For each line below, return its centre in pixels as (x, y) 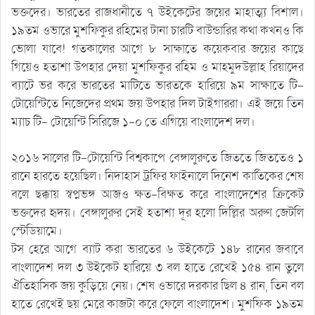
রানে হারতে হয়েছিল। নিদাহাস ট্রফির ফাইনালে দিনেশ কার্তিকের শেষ (157, 176)
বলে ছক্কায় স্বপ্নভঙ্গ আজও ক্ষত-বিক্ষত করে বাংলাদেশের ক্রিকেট (157, 195)
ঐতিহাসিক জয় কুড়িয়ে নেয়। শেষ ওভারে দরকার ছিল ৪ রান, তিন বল (157, 286)
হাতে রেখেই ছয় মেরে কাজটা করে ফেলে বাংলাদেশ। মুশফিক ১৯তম (157, 304)
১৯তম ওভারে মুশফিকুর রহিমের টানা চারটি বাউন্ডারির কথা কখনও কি (157, 31)
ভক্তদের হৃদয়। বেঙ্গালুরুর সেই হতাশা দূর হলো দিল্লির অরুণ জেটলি (157, 213)
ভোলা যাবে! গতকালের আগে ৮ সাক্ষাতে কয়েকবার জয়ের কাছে (157, 49)
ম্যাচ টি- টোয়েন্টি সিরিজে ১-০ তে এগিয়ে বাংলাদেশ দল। (133, 122)
